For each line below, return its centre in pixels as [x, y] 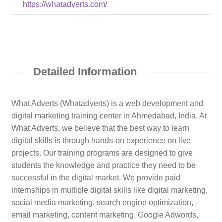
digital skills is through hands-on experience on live [101, 141]
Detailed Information [85, 71]
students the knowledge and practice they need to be [103, 166]
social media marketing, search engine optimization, [102, 203]
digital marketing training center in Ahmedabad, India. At [109, 116]
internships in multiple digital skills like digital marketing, [109, 190]
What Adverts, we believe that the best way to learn [100, 128]
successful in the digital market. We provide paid [96, 178]
